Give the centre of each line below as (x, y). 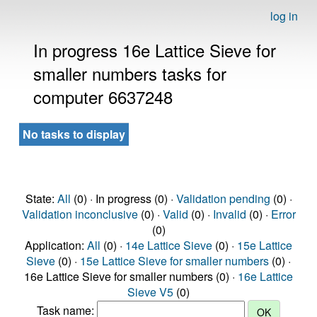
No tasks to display (74, 134)
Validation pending (223, 198)
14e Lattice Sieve (169, 245)
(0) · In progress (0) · (123, 198)
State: (41, 198)
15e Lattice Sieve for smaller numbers (174, 261)
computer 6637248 (103, 97)
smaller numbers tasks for (130, 73)
